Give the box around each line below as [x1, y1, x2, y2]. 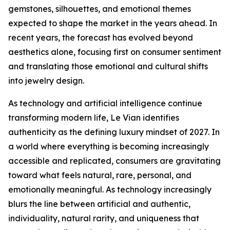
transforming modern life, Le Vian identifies [8, 112, 179, 123]
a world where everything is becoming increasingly [8, 141, 209, 151]
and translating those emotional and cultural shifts [8, 61, 208, 71]
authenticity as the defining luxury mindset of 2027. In [8, 127, 220, 137]
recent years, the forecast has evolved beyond [8, 32, 193, 43]
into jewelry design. [8, 75, 84, 86]
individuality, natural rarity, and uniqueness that [8, 213, 199, 223]
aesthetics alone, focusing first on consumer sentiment [8, 47, 221, 57]
